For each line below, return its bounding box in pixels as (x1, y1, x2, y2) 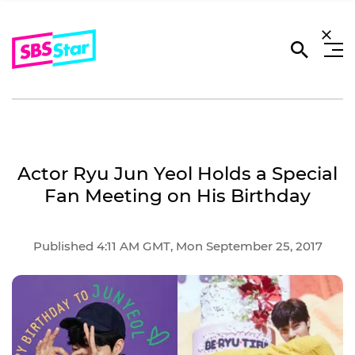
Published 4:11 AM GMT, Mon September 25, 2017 (32, 238, 323, 254)
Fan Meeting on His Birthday (44, 185, 311, 207)
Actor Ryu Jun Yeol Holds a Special (17, 162, 338, 185)
